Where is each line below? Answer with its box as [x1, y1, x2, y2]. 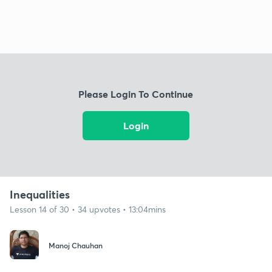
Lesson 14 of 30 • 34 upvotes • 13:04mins [10, 203, 166, 215]
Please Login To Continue [78, 87, 194, 101]
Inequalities [10, 186, 70, 202]
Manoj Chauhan [49, 240, 103, 251]
